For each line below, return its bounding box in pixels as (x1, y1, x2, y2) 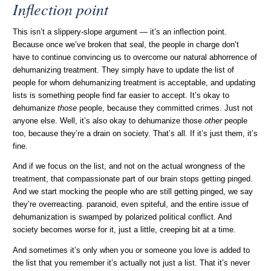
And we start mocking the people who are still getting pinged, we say (13, 188, 253, 197)
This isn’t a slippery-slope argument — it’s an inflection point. (13, 28, 227, 37)
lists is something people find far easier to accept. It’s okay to (13, 91, 230, 100)
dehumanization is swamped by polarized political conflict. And (13, 213, 232, 222)
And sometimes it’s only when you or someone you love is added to (13, 246, 250, 255)
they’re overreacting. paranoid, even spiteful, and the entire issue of (13, 200, 249, 209)
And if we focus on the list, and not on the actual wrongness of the (13, 162, 246, 171)
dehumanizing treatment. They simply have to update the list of (13, 66, 235, 75)
